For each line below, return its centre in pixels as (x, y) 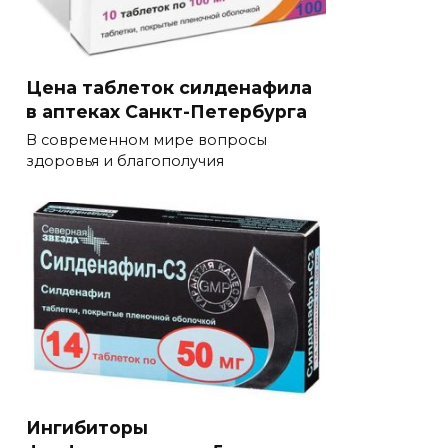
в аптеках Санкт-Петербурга (166, 111)
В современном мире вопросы (146, 140)
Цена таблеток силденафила (169, 87)
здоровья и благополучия (125, 161)
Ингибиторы (87, 427)
